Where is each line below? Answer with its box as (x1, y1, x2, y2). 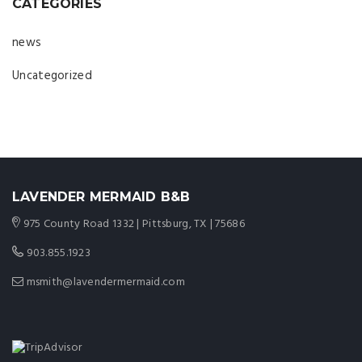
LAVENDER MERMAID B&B (12, 188, 191, 204)
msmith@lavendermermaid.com (23, 272, 185, 292)
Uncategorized (12, 65, 92, 86)
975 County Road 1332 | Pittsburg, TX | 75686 (20, 214, 245, 234)
